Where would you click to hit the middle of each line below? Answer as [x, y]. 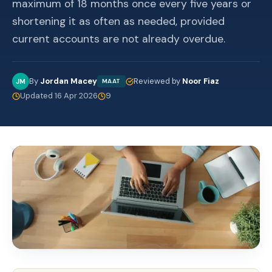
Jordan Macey [69, 81]
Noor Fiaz [200, 81]
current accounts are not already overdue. [119, 39]
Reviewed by [158, 81]
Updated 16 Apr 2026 [59, 96]
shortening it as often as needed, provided [118, 21]
